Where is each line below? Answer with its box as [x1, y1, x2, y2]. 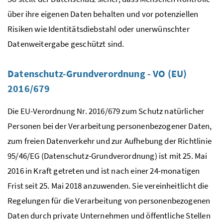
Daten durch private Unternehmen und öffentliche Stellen [7, 210, 211, 221]
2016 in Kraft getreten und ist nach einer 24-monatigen [7, 165, 200, 176]
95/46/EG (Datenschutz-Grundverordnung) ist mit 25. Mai [7, 150, 208, 161]
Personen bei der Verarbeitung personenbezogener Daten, [7, 120, 212, 131]
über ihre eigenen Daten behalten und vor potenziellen [7, 8, 199, 19]
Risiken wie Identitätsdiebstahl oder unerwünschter [7, 23, 190, 34]
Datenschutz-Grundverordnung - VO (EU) [7, 67, 187, 80]
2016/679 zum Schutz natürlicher [87, 105, 205, 116]
